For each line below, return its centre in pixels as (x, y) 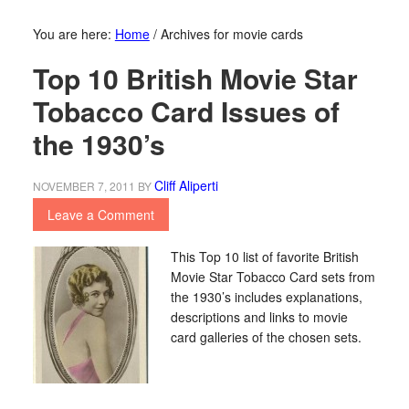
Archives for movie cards (230, 34)
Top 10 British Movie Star (195, 78)
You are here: (73, 34)
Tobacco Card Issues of (186, 111)
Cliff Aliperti (186, 185)
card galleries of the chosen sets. (266, 337)
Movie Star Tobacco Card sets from (273, 277)
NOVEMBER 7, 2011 (84, 186)
